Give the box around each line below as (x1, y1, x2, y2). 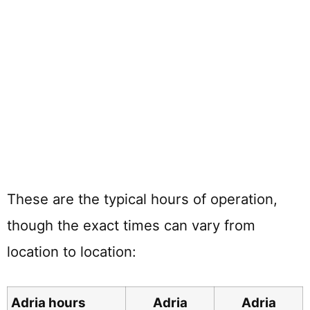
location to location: (7, 243, 136, 261)
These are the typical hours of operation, (7, 190, 277, 208)
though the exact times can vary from (7, 217, 255, 235)
